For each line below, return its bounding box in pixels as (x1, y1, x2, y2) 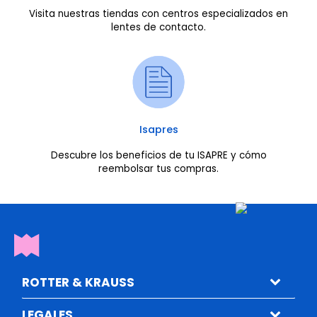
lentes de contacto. (111, 20, 206, 34)
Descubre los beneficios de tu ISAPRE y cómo (50, 148, 267, 162)
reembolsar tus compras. (98, 161, 219, 175)
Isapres (139, 122, 178, 137)
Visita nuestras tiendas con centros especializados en (29, 6, 288, 21)
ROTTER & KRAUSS (22, 274, 134, 292)
